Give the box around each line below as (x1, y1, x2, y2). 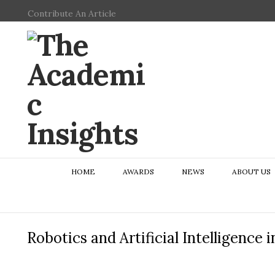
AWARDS (122, 167, 154, 176)
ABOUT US (231, 167, 271, 176)
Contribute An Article (28, 8, 116, 19)
